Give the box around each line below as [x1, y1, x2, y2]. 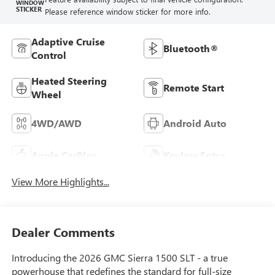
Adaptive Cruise [31, 35, 105, 48]
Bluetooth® [163, 42, 219, 55]
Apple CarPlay [31, 149, 97, 162]
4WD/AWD [31, 117, 82, 130]
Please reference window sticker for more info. [44, 6, 211, 17]
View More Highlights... [11, 175, 109, 188]
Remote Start [163, 81, 224, 95]
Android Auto [163, 117, 227, 130]
